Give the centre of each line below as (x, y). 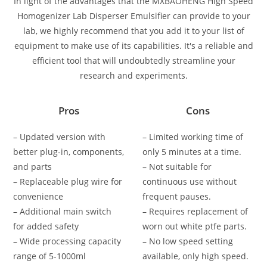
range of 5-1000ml (50, 256)
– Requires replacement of (195, 211)
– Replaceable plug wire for (68, 181)
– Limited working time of (193, 136)
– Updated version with (60, 136)
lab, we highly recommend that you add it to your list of (133, 30)
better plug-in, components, (69, 151)
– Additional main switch (63, 211)
